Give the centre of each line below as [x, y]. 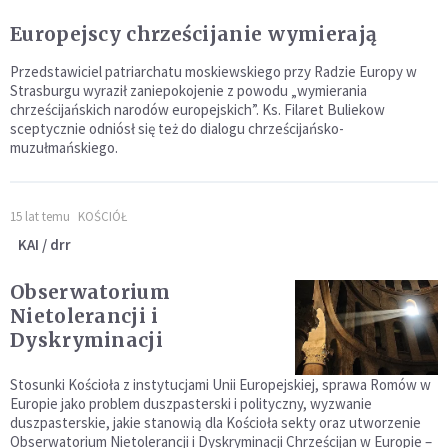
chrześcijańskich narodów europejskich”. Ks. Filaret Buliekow [197, 109]
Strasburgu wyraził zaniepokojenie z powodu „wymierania [188, 90]
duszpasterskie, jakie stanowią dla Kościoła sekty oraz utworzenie [215, 422]
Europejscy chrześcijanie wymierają [194, 33]
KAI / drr [44, 244]
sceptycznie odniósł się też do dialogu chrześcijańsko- [177, 128]
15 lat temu [40, 216]
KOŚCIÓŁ [102, 216]
